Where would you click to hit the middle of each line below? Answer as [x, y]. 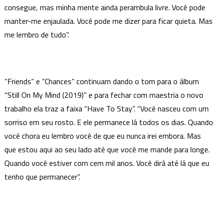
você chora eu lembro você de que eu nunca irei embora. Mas [102, 136]
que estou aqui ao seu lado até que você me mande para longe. [107, 149]
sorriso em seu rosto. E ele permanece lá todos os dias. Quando [109, 122]
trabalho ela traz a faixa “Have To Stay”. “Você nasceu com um [106, 108]
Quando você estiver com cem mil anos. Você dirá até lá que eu [107, 163]
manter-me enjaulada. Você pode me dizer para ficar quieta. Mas [108, 21]
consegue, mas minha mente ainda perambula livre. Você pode [105, 7]
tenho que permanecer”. [42, 176]
